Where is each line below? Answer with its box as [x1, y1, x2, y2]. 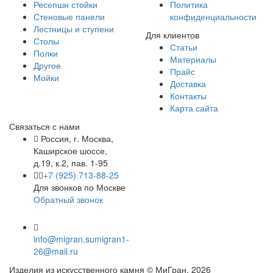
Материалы [170, 52, 216, 65]
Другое [34, 58, 61, 71]
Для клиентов [146, 28, 199, 41]
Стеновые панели [34, 10, 105, 23]
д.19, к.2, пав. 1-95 [34, 156, 108, 169]
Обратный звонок [34, 193, 103, 205]
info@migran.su [34, 232, 94, 245]
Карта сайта [170, 101, 218, 114]
